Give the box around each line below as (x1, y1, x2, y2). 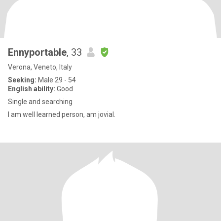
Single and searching (8, 98, 73, 106)
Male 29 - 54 (37, 76, 76, 84)
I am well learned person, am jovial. (8, 110, 115, 118)
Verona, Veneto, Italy (8, 63, 72, 71)
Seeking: (8, 76, 37, 84)
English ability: (8, 85, 55, 93)
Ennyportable (8, 46, 67, 58)
